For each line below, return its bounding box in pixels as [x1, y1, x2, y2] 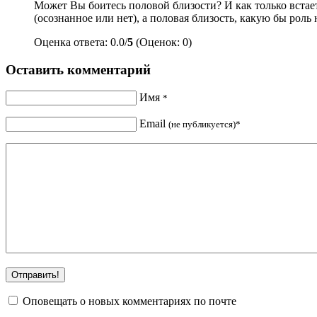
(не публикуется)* [168, 119, 241, 130]
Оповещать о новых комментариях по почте [23, 295, 236, 308]
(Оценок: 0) [133, 36, 192, 48]
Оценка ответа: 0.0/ [34, 36, 127, 48]
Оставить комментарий [6, 62, 151, 77]
